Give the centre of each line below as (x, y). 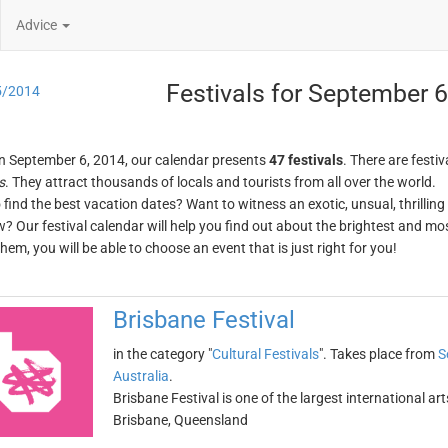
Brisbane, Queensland (180, 420)
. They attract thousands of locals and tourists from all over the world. (220, 182)
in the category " (162, 354)
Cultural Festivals (265, 354)
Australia (140, 376)
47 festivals (305, 160)
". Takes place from (378, 354)
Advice (38, 25)
